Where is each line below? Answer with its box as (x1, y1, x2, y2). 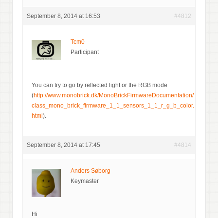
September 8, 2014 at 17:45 (27, 141, 100, 148)
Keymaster (71, 177, 99, 184)
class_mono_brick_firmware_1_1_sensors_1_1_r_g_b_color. (32, 102, 194, 109)
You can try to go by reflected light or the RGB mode (32, 81, 167, 89)
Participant (71, 48, 99, 55)
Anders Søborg (71, 167, 110, 174)
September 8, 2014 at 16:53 (27, 12, 100, 19)
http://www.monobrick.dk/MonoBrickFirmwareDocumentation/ (34, 91, 194, 99)
